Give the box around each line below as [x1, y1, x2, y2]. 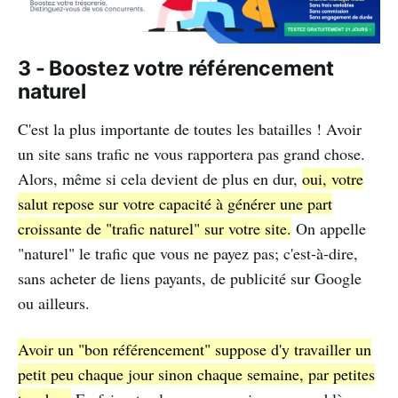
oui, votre [302, 168, 363, 190]
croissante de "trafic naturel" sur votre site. [18, 218, 291, 240]
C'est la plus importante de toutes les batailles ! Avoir [18, 118, 362, 140]
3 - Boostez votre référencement [18, 56, 334, 82]
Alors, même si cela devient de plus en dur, [18, 168, 302, 190]
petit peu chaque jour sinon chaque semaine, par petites [18, 363, 375, 386]
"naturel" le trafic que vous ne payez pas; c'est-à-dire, [18, 243, 358, 265]
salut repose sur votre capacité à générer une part [18, 193, 332, 215]
